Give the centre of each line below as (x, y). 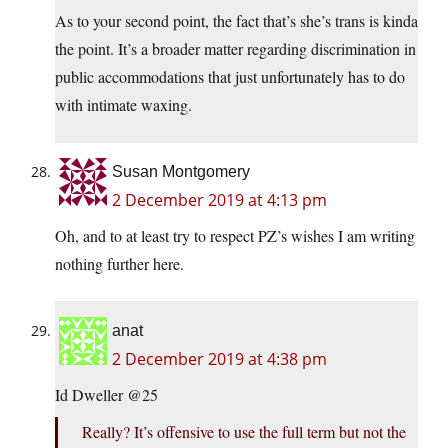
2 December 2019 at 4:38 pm (219, 359)
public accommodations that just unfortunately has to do (230, 77)
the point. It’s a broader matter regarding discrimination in (235, 49)
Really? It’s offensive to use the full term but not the (244, 432)
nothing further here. (119, 264)
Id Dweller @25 (106, 395)
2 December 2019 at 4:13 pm (219, 200)
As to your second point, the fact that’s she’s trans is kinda (236, 21)
